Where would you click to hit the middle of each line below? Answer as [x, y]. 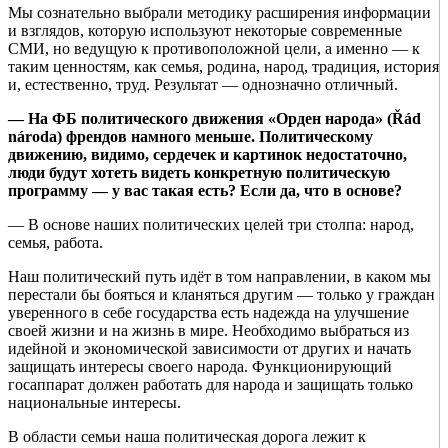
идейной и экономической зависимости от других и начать [209, 349]
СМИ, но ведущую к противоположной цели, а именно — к [214, 49]
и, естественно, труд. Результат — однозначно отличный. [203, 85]
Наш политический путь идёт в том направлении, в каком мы [219, 277]
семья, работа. [55, 243]
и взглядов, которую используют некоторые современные [205, 31]
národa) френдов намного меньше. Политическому [190, 137]
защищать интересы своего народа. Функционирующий [200, 367]
